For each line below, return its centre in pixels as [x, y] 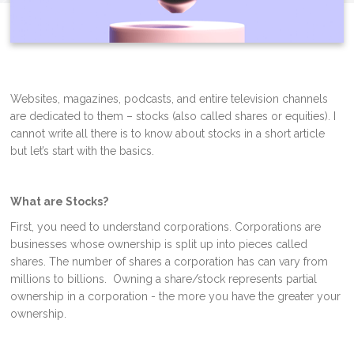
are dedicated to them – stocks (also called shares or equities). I [173, 116]
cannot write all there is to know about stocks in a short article [168, 134]
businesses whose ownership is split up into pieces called [159, 244]
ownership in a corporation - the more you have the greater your [176, 296]
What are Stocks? [60, 201]
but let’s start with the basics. [83, 151]
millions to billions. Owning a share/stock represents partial [164, 279]
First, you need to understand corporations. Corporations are [166, 227]
